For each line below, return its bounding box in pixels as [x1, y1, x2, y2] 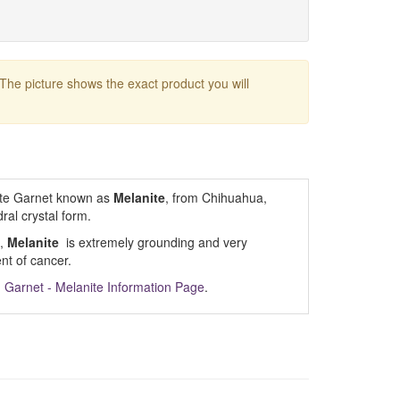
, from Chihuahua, [164, 188, 267, 206]
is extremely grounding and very [58, 233, 247, 251]
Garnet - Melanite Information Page [4, 278, 204, 296]
